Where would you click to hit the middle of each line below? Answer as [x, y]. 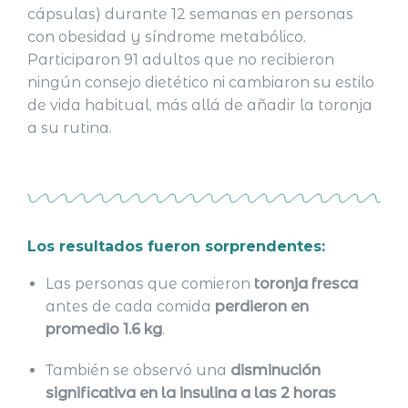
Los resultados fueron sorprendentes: [176, 247]
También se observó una [138, 371]
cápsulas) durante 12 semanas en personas [190, 15]
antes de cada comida [130, 307]
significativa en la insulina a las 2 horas [191, 393]
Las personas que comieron [150, 284]
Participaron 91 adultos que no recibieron [181, 60]
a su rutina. [70, 128]
